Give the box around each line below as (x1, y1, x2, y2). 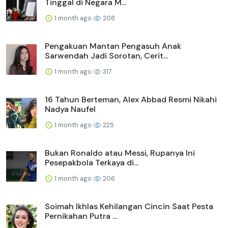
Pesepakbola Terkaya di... (45, 157, 138, 168)
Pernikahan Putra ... (45, 210, 117, 221)
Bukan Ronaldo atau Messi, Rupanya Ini (45, 147, 195, 158)
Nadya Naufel (45, 103, 96, 115)
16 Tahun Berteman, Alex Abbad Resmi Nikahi (45, 94, 217, 105)
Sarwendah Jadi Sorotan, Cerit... (45, 50, 168, 61)
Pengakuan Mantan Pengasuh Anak (45, 40, 181, 51)
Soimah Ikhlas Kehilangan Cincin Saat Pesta (45, 201, 213, 212)
